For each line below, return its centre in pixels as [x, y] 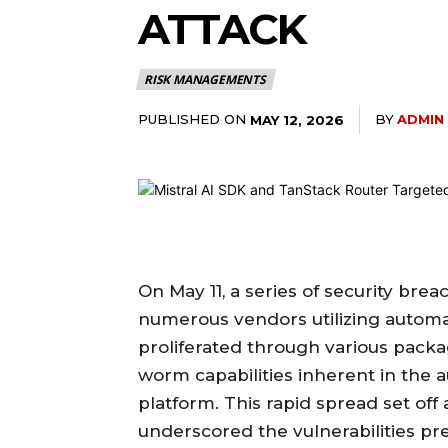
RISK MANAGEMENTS [205, 79]
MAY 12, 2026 [297, 119]
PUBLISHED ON [192, 118]
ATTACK [221, 28]
